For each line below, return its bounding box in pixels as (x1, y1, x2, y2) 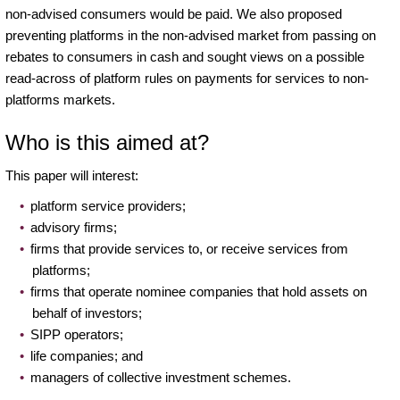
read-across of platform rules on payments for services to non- (5, 70, 369, 86)
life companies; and (30, 347, 143, 363)
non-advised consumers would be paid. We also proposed (5, 5, 342, 21)
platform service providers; (30, 197, 186, 213)
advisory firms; (30, 219, 117, 235)
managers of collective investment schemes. (30, 369, 291, 385)
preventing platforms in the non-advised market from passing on (5, 27, 376, 43)
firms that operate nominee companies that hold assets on (30, 283, 367, 299)
